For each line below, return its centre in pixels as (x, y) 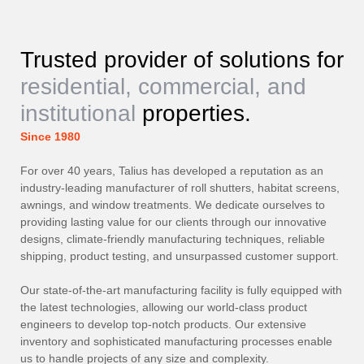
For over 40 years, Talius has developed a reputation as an (172, 171)
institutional (78, 113)
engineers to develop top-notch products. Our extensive (163, 324)
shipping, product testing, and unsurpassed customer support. (180, 256)
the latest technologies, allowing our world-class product (164, 307)
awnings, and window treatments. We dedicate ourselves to (173, 205)
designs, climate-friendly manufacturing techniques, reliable (173, 239)
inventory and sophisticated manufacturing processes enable (176, 341)
